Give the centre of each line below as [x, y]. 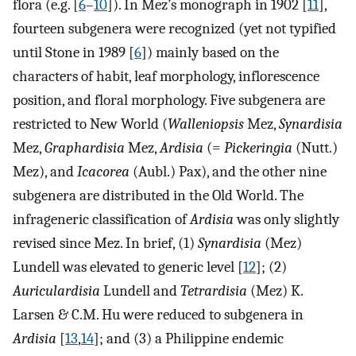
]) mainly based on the [210, 53]
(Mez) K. [275, 291]
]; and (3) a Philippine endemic [189, 339]
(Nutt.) [315, 148]
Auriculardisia [56, 291]
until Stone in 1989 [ [74, 53]
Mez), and [45, 172]
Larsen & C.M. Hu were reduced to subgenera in [158, 315]
